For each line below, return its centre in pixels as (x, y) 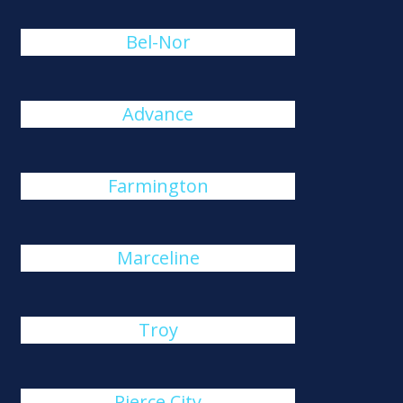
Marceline (158, 258)
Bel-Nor (158, 42)
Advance (158, 114)
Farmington (158, 186)
